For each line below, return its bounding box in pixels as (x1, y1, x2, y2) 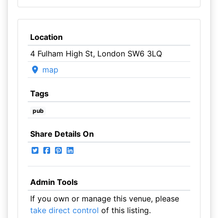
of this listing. (98, 205, 151, 215)
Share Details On (30, 129, 94, 139)
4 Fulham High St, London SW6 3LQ (30, 49, 162, 58)
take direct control (30, 205, 99, 215)
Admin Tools (30, 177, 78, 187)
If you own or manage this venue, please (30, 194, 179, 203)
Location (30, 32, 63, 42)
